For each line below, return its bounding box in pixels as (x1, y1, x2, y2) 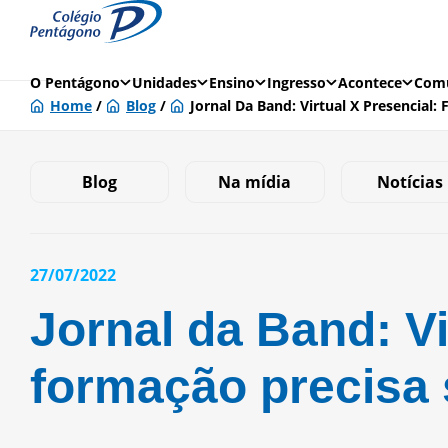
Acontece (338, 72, 402, 92)
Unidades (132, 72, 197, 92)
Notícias (377, 171, 444, 193)
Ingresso (267, 72, 326, 92)
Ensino (209, 72, 255, 92)
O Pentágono (30, 72, 120, 92)
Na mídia (218, 171, 292, 193)
